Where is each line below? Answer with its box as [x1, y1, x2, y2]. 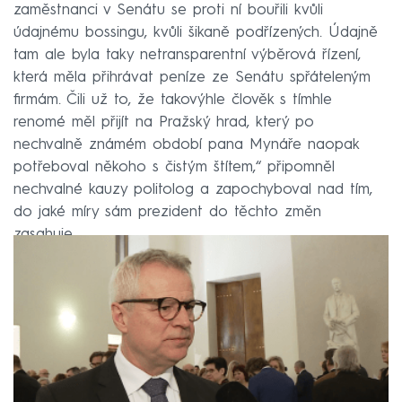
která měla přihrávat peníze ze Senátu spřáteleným [13, 69, 371, 85]
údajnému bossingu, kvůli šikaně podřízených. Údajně [13, 24, 378, 40]
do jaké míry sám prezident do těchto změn [13, 204, 321, 220]
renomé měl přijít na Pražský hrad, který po [13, 114, 314, 130]
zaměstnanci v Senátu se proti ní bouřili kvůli [13, 2, 323, 18]
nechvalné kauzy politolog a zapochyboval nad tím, [13, 181, 372, 197]
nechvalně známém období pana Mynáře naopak [13, 136, 359, 153]
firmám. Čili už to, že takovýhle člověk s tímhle [13, 92, 332, 108]
